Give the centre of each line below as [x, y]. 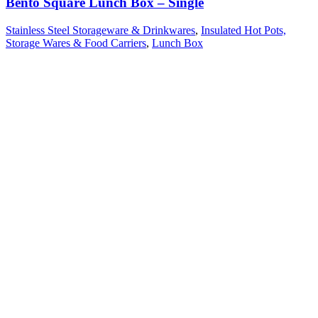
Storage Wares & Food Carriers [76, 43]
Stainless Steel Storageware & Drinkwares [100, 30]
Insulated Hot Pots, [243, 30]
